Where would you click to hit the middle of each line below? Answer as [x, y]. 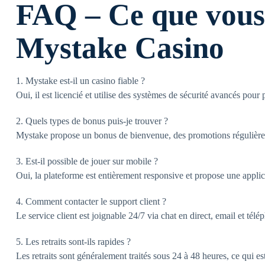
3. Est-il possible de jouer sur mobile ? [87, 161]
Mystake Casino [120, 48]
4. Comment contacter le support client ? [91, 201]
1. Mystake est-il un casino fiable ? [80, 81]
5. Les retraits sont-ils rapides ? [73, 242]
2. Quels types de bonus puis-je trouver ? [92, 121]
